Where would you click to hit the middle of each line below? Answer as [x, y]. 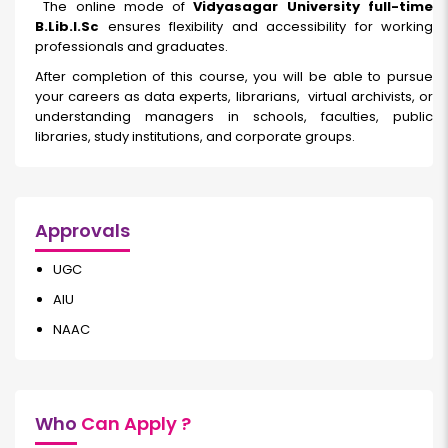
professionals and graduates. [131, 47]
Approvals [82, 231]
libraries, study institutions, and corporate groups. [195, 137]
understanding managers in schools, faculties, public [234, 117]
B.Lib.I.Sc [71, 27]
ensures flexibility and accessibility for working [270, 27]
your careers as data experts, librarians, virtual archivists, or [234, 97]
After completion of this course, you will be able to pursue [234, 77]
